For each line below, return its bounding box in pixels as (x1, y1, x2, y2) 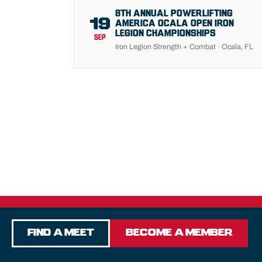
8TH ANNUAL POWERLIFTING (115, 8, 233, 19)
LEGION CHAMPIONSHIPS (115, 28, 216, 39)
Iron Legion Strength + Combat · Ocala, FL (115, 42, 253, 51)
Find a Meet (27, 228, 94, 239)
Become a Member (126, 228, 232, 239)
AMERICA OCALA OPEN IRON (115, 18, 234, 29)
